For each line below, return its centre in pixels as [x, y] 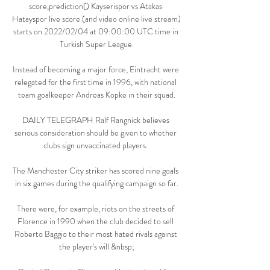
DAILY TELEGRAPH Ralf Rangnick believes [96, 120]
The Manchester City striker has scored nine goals [96, 171]
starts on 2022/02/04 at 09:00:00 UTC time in [96, 32]
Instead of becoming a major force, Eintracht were [96, 70]
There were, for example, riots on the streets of [96, 209]
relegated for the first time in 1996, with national [96, 82]
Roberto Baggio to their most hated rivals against [96, 234]
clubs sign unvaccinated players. [96, 146]
